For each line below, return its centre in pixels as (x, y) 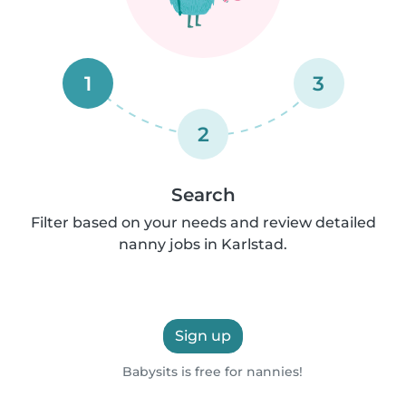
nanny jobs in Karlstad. (203, 244)
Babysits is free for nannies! (211, 372)
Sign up (203, 336)
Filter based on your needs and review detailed (203, 222)
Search (203, 195)
